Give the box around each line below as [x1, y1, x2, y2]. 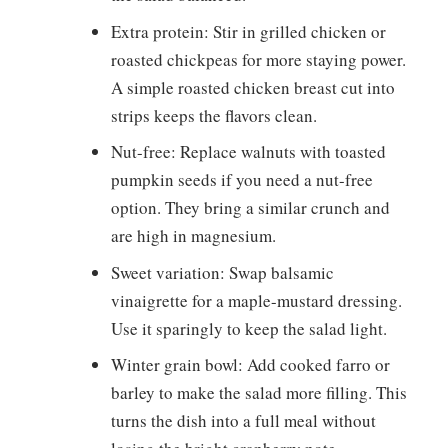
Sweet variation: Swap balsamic [110, 260, 334, 284]
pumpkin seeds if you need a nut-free [110, 168, 373, 192]
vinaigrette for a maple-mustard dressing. [110, 288, 402, 312]
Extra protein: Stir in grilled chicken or [110, 19, 386, 43]
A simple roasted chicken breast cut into [110, 75, 395, 99]
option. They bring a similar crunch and [110, 196, 390, 220]
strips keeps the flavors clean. [110, 103, 317, 127]
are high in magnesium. [110, 224, 276, 248]
